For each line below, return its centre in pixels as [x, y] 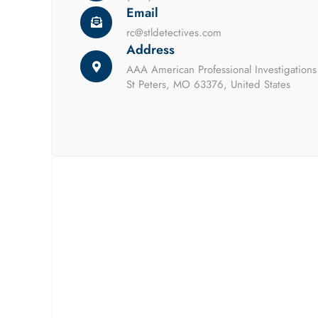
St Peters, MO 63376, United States [208, 84]
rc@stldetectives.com [174, 33]
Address [150, 50]
